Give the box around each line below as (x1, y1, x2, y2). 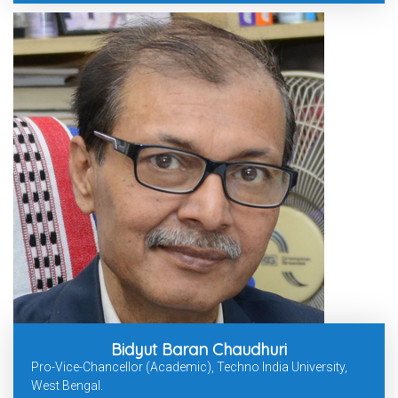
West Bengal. (31, 378, 103, 394)
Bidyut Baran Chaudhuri (111, 339, 287, 361)
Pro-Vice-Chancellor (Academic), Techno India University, (31, 360, 347, 375)
